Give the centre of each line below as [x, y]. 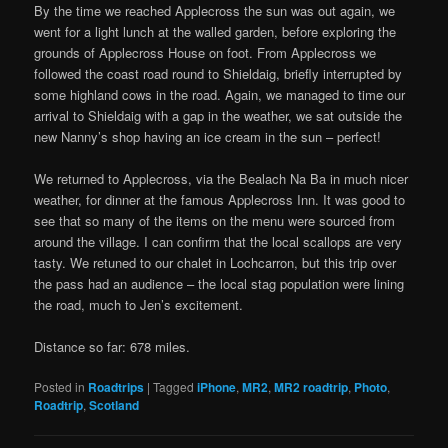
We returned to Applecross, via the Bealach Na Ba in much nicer [221, 178]
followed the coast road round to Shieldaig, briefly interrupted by [218, 73]
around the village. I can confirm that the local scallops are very [218, 241]
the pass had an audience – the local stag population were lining [219, 283]
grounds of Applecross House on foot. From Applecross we [205, 52]
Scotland [114, 405]
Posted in [60, 387]
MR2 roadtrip [311, 387]
